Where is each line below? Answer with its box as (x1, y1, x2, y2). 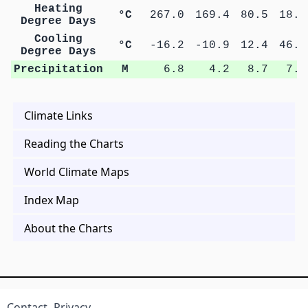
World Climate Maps (24, 164, 129, 179)
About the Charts (24, 220, 113, 236)
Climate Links (24, 107, 93, 123)
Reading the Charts (24, 135, 124, 151)
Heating (34, 2, 82, 15)
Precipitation (13, 63, 103, 76)
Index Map (24, 192, 79, 208)
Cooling (34, 32, 82, 45)
